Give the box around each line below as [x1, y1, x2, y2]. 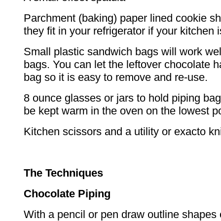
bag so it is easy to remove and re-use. [24, 71, 208, 84]
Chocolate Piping [24, 187, 110, 200]
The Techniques [24, 167, 103, 180]
